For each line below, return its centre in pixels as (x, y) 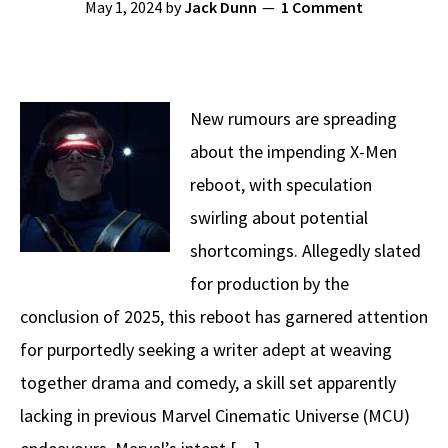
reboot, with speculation (281, 184)
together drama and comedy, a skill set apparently (208, 382)
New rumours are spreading (293, 118)
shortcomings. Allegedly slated (305, 250)
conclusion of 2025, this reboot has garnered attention (224, 316)
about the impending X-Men (293, 151)
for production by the (269, 283)
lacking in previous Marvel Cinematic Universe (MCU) (215, 415)
